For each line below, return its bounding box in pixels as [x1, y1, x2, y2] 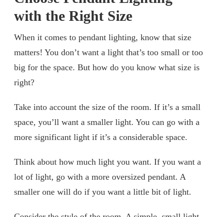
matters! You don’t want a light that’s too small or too [14, 47, 203, 57]
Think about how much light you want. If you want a [14, 156, 201, 167]
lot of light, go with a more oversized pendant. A [14, 171, 186, 182]
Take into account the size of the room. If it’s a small [14, 102, 201, 112]
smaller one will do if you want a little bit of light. [14, 186, 191, 197]
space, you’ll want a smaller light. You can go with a [14, 117, 200, 127]
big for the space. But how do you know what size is [14, 62, 200, 72]
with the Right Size [14, 7, 132, 24]
